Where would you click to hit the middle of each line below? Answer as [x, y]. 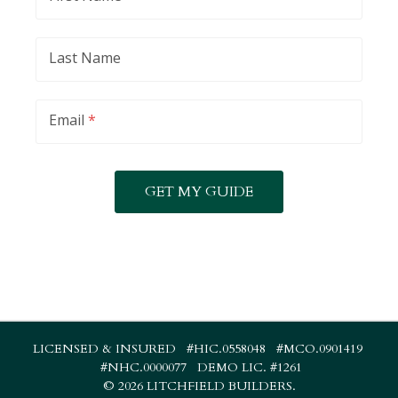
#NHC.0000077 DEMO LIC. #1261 [199, 367]
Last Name [84, 58]
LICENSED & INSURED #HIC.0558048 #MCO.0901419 [199, 349]
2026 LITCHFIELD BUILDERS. [207, 386]
